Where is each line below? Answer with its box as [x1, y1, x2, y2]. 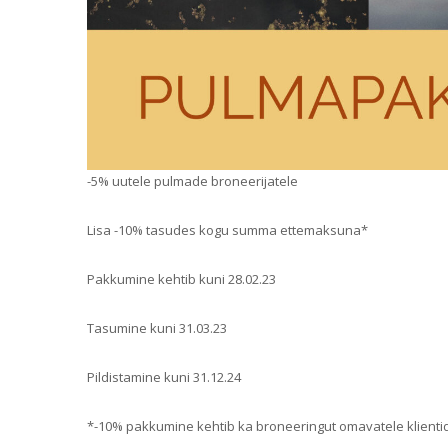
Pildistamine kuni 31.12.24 [87, 367, 241, 386]
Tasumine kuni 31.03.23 [87, 318, 227, 337]
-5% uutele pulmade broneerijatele [87, 171, 298, 190]
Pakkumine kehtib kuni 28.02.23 [87, 269, 276, 288]
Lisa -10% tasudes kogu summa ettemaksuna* [87, 220, 368, 239]
